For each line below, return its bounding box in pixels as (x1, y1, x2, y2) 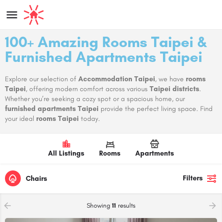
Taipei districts (150, 85, 199, 93)
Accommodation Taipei (78, 75, 155, 83)
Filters (183, 174, 203, 182)
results (116, 202, 135, 209)
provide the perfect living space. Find (99, 105, 213, 113)
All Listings (48, 149, 84, 158)
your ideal (5, 114, 36, 123)
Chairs (26, 174, 47, 183)
